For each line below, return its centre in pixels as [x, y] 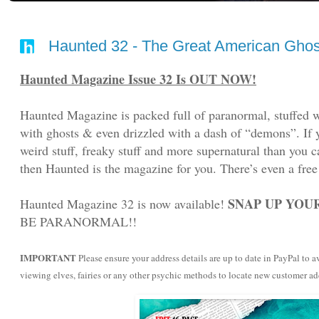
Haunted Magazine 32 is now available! [124, 204]
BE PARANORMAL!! [78, 222]
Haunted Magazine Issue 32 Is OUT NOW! [138, 79]
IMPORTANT [48, 258]
